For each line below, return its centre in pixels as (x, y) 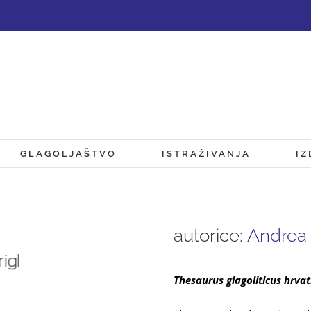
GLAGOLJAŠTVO (68, 153)
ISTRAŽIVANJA (206, 153)
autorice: (210, 235)
